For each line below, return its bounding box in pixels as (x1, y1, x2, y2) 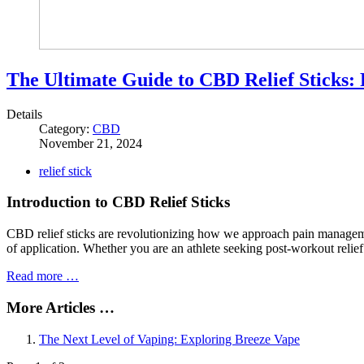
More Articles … (6, 298, 115, 316)
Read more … (6, 269, 79, 284)
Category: (39, 121, 93, 136)
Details (6, 106, 42, 121)
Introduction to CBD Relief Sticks (6, 193, 230, 211)
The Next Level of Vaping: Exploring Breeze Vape (39, 331, 300, 346)
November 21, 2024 (39, 136, 142, 150)
